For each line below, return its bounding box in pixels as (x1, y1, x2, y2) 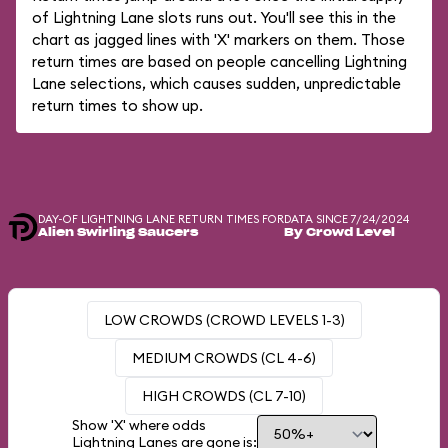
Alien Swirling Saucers (38, 227, 198, 238)
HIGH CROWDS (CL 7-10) (142, 387, 306, 405)
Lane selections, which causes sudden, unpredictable (32, 74, 401, 93)
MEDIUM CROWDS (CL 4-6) (132, 349, 316, 367)
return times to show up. (32, 96, 203, 115)
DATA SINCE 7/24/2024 (284, 212, 409, 226)
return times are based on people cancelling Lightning (32, 52, 407, 71)
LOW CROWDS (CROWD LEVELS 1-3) (103, 311, 345, 329)
